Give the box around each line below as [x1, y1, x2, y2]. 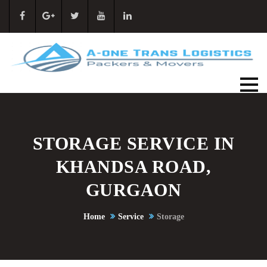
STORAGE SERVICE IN [32, 133, 235, 154]
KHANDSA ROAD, [55, 157, 212, 177]
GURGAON [85, 180, 182, 200]
